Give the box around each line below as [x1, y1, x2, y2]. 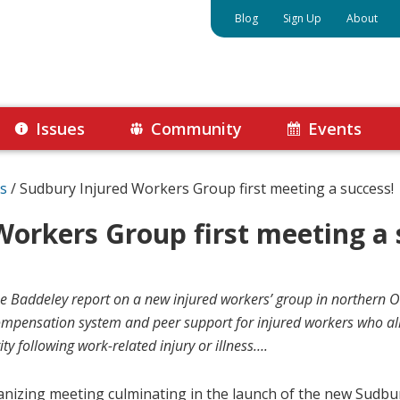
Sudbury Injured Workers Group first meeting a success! [16, 179, 394, 198]
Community [151, 118, 242, 139]
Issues [36, 118, 85, 139]
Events [308, 118, 362, 139]
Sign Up [283, 11, 321, 26]
